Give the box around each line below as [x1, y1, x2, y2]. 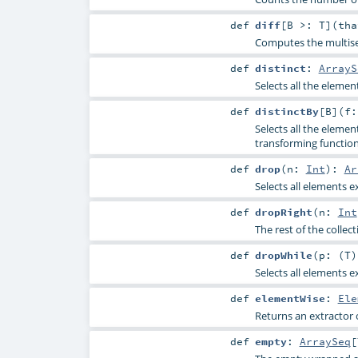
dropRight [254, 205, 312, 219]
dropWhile [254, 249, 312, 262]
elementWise [254, 292, 325, 305]
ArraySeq [299, 335, 351, 348]
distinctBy [254, 104, 319, 117]
